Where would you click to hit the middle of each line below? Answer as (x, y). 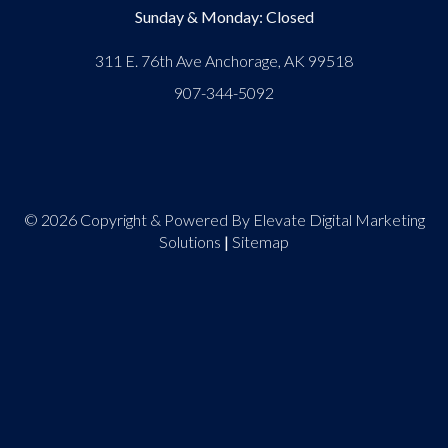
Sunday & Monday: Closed (224, 17)
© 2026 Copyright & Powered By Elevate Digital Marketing (224, 220)
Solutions (190, 242)
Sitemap (260, 242)
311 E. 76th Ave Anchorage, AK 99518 (224, 61)
